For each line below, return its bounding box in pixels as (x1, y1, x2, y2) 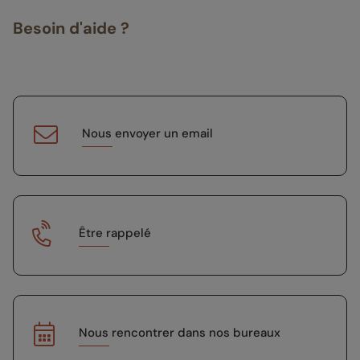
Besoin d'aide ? (13, 17, 129, 39)
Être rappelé (79, 224, 151, 241)
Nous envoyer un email (82, 125, 213, 141)
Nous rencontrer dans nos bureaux (79, 324, 280, 341)
